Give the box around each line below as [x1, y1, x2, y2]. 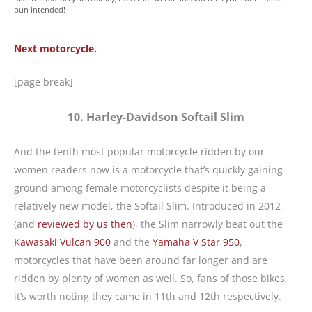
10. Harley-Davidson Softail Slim [68, 109, 244, 125]
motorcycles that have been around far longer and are [14, 253, 267, 267]
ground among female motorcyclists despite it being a [14, 180, 266, 194]
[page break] [14, 75, 73, 89]
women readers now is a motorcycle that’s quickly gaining [14, 162, 283, 176]
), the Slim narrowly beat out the [132, 217, 283, 231]
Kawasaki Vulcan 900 [14, 235, 111, 249]
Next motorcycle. [14, 41, 97, 55]
